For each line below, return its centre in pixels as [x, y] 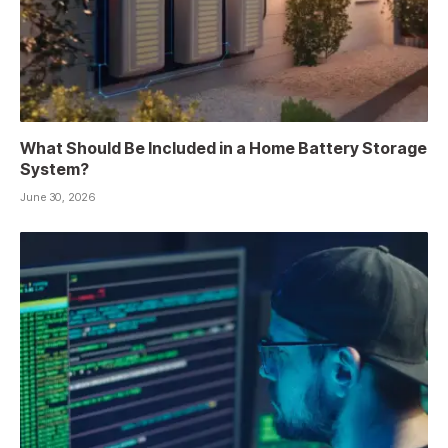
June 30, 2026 [57, 197]
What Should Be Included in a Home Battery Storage [223, 148]
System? [54, 169]
